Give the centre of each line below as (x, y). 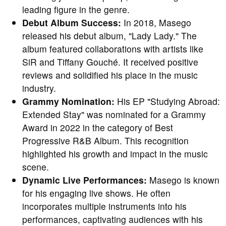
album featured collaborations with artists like (113, 49)
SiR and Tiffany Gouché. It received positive (110, 62)
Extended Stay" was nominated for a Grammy (114, 115)
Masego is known (183, 180)
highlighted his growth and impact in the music (115, 154)
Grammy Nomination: (68, 101)
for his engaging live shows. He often (96, 193)
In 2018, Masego (156, 23)
